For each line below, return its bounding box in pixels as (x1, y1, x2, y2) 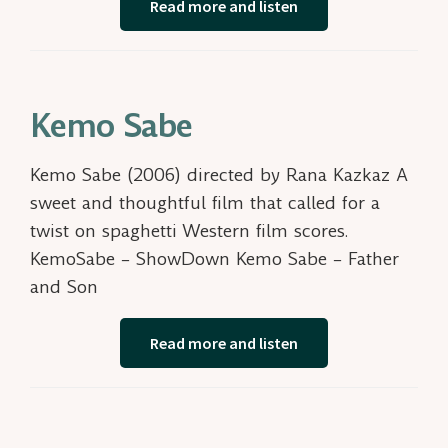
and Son (30, 274, 110, 300)
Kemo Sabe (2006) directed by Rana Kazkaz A (30, 162, 408, 188)
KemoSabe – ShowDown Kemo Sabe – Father (30, 246, 399, 272)
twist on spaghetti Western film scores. (30, 218, 348, 244)
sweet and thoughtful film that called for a (30, 190, 380, 216)
